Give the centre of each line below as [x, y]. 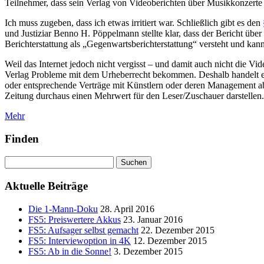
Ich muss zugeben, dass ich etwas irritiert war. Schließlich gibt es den [134, 22]
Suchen [18, 161]
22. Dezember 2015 [178, 230]
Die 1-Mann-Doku [63, 209]
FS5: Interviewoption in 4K [80, 240]
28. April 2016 [127, 209]
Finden [22, 138]
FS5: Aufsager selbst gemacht [83, 230]
